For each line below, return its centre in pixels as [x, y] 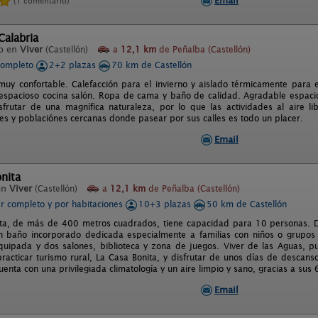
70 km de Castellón [152, 65]
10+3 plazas [166, 204]
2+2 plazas [74, 65]
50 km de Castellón [247, 204]
